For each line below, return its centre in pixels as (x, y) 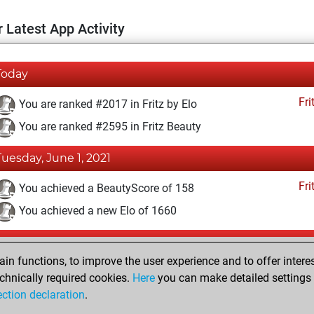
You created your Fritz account (93, 295)
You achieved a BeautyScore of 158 (105, 189)
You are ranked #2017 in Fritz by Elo (107, 104)
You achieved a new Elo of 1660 (96, 211)
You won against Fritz (71, 273)
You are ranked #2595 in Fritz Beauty (109, 127)
